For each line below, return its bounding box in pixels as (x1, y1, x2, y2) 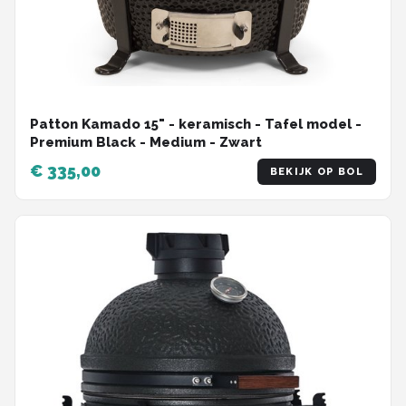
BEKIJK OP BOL (269, 165, 363, 178)
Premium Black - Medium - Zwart (30, 133, 262, 150)
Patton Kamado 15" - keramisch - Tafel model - (30, 115, 362, 132)
